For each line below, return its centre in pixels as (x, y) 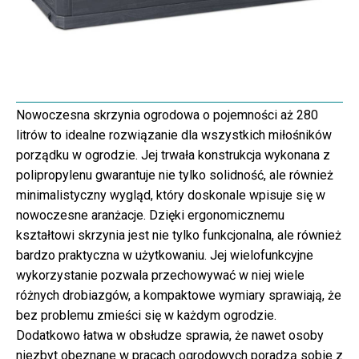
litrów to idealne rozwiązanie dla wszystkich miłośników (174, 135)
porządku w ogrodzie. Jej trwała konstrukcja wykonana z (173, 155)
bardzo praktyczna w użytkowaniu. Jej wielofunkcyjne (165, 256)
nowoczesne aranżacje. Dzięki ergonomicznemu (150, 216)
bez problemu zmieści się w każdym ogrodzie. (146, 316)
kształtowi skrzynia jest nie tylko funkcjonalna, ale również (179, 236)
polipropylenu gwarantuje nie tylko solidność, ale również (175, 175)
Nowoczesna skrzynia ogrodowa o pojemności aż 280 (167, 115)
